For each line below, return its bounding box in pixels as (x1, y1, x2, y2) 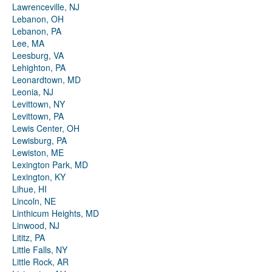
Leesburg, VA (12, 49, 64, 62)
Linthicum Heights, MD (12, 207, 99, 220)
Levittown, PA (12, 110, 64, 123)
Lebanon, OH (12, 13, 64, 25)
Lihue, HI (12, 183, 47, 195)
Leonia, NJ (12, 86, 53, 98)
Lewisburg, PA (12, 134, 67, 147)
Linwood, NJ (12, 219, 59, 232)
